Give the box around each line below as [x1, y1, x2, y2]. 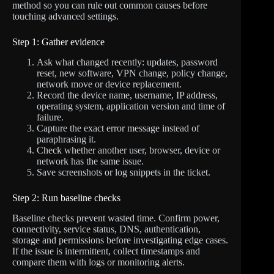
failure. [37, 112, 64, 123]
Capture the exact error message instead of [37, 123, 199, 134]
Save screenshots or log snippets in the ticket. [37, 167, 210, 178]
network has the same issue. [37, 156, 144, 167]
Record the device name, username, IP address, [37, 90, 218, 101]
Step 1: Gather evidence [12, 37, 105, 48]
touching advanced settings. [12, 11, 119, 22]
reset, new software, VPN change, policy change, [37, 68, 228, 79]
